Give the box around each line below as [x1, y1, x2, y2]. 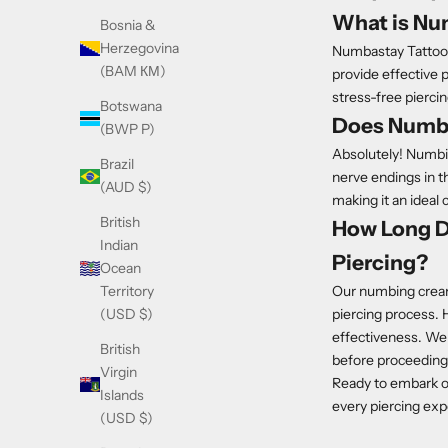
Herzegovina [100, 39, 179, 58]
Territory [100, 282, 154, 301]
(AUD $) [100, 178, 152, 197]
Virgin [100, 363, 137, 382]
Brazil [100, 155, 134, 174]
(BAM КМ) [100, 62, 166, 81]
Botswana [100, 97, 162, 116]
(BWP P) [100, 120, 155, 139]
